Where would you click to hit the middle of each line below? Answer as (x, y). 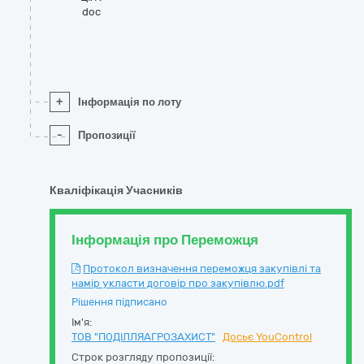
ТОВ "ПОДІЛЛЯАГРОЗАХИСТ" (143, 337)
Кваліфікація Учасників (116, 191)
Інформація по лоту (130, 102)
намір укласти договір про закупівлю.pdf (178, 283)
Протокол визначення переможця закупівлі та (202, 269)
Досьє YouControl (267, 337)
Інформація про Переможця (165, 240)
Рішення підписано (119, 302)
